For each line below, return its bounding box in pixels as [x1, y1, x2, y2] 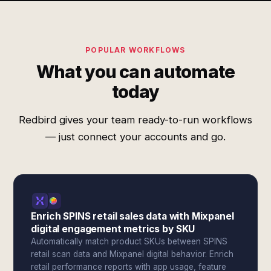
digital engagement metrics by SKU [31, 223, 195, 235]
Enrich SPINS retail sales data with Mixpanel [31, 211, 234, 222]
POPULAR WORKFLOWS [85, 45, 186, 54]
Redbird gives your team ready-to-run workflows [19, 114, 252, 126]
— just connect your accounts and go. [45, 131, 226, 143]
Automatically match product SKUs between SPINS [31, 237, 228, 246]
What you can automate [36, 61, 235, 82]
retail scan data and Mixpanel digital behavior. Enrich [31, 249, 234, 259]
